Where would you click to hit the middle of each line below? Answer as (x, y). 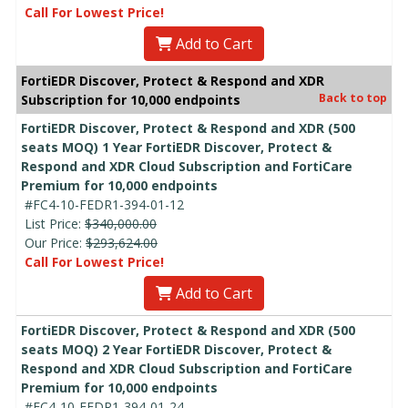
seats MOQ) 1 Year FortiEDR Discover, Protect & (176, 148)
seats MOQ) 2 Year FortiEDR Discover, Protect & (176, 350)
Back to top (353, 98)
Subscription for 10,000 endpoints (131, 100)
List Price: (55, 224)
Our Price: (55, 243)
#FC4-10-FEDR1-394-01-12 (104, 205)
